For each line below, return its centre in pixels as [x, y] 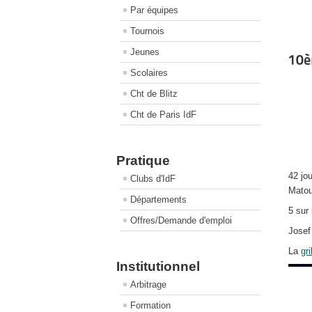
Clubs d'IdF [153, 179]
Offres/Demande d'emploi [181, 220]
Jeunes [145, 52]
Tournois [147, 31]
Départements [158, 200]
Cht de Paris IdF [163, 115]
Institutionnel [158, 266]
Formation [150, 305]
